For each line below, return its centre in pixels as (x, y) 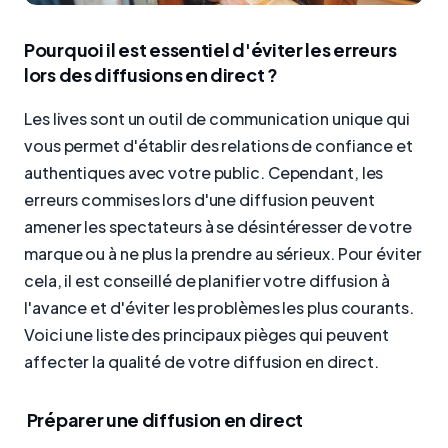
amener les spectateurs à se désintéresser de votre (218, 226)
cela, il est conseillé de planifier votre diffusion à (207, 280)
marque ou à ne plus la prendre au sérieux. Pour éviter (223, 253)
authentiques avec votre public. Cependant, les (204, 172)
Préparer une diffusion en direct (164, 419)
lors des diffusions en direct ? (151, 75)
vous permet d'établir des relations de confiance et (218, 145)
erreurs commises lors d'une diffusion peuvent (199, 199)
